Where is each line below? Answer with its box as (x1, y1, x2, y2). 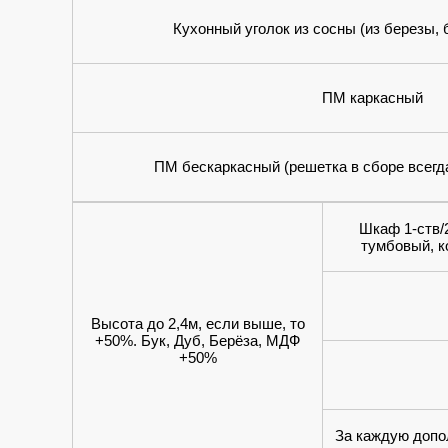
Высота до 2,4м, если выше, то (90, 315, 305, 332)
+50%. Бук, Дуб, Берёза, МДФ (95, 332, 300, 349)
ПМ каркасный (322, 89, 423, 106)
